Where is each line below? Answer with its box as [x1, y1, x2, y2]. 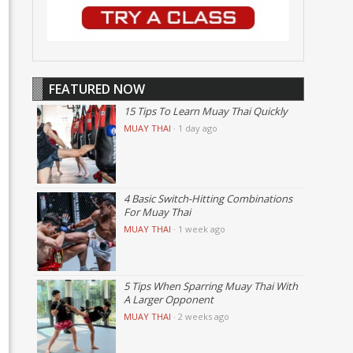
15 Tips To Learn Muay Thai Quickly [123, 103, 288, 118]
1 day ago [177, 121, 217, 134]
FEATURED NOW [48, 80, 145, 98]
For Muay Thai [123, 204, 191, 219]
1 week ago [177, 222, 225, 235]
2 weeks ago [177, 310, 229, 322]
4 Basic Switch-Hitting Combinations [123, 191, 292, 206]
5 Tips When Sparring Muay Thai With [123, 278, 298, 293]
